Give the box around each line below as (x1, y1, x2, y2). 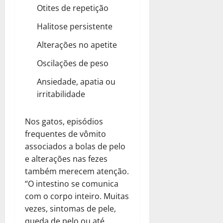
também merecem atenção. (25, 165, 129, 177)
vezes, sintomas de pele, (25, 203, 116, 214)
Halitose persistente (37, 20, 112, 32)
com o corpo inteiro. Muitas (25, 190, 129, 202)
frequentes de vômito (25, 128, 106, 139)
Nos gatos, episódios (25, 115, 103, 127)
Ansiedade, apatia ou (37, 76, 115, 87)
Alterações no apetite (37, 39, 117, 50)
